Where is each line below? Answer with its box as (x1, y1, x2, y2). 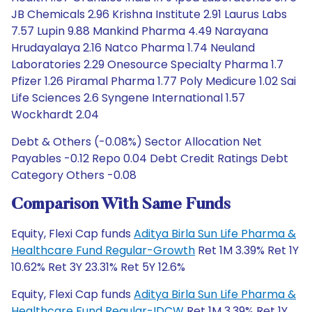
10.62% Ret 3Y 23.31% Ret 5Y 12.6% (11, 259, 185, 275)
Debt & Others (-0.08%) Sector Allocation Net (11, 134, 262, 150)
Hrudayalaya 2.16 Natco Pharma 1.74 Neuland (11, 40, 255, 56)
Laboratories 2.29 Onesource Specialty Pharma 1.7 (11, 56, 283, 72)
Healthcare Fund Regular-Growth (11, 242, 195, 258)
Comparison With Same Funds (11, 196, 231, 213)
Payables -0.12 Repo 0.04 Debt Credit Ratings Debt (11, 150, 288, 166)
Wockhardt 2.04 (11, 107, 99, 123)
